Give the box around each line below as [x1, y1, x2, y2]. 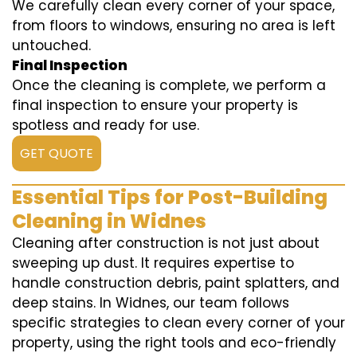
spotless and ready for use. [12, 116, 199, 135]
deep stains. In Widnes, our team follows [12, 293, 289, 313]
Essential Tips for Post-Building [12, 184, 328, 211]
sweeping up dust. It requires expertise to [12, 253, 294, 273]
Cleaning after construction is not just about [12, 233, 320, 253]
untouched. [12, 36, 91, 56]
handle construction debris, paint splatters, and [12, 273, 339, 293]
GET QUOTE [20, 144, 93, 163]
